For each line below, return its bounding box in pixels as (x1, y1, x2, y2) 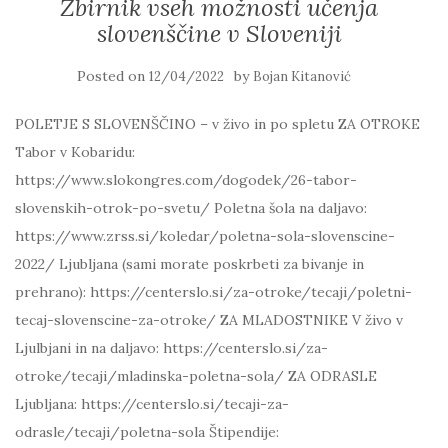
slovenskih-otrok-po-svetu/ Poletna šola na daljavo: (15, 198, 367, 217)
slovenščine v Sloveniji (96, 17, 342, 49)
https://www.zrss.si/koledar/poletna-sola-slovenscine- (15, 226, 395, 245)
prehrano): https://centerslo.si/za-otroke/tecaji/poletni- (15, 282, 412, 301)
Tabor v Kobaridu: (15, 142, 135, 161)
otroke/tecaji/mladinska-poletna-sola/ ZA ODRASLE (15, 366, 377, 385)
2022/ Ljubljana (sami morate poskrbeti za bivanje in (15, 254, 364, 273)
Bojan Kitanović (253, 67, 351, 85)
